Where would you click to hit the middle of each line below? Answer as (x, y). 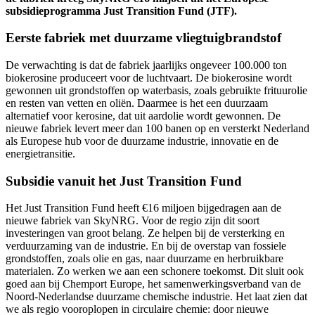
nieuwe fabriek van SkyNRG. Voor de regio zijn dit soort (133, 221)
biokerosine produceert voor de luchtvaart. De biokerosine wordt (149, 77)
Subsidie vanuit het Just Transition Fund (124, 181)
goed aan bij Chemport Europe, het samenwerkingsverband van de (153, 284)
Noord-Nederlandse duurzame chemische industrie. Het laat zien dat (156, 297)
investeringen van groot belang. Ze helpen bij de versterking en (145, 233)
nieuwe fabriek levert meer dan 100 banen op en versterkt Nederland (157, 128)
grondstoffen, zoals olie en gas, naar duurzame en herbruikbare (144, 259)
